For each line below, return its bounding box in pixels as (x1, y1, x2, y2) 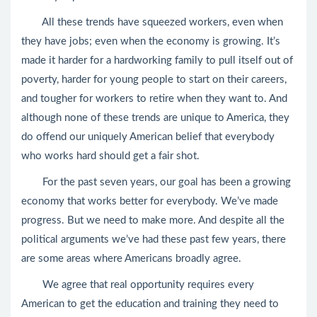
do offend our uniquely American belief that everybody (21, 132, 275, 142)
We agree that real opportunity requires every (21, 279, 254, 290)
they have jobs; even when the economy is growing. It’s (21, 36, 280, 47)
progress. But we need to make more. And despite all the (21, 215, 284, 226)
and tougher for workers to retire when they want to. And (21, 93, 287, 104)
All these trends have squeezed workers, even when (21, 17, 283, 28)
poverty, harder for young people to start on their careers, (21, 74, 287, 85)
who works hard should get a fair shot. (21, 151, 200, 161)
